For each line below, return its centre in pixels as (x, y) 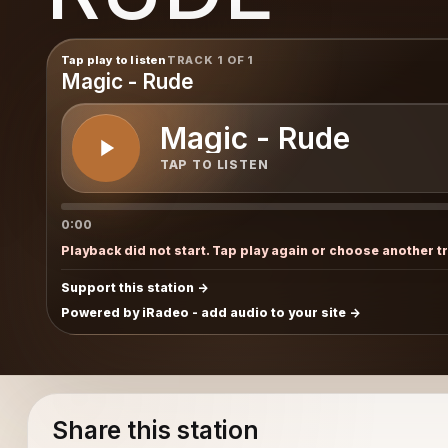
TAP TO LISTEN (214, 165)
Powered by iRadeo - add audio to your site (203, 312)
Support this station (127, 287)
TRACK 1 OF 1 (210, 59)
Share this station (155, 430)
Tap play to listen (113, 59)
